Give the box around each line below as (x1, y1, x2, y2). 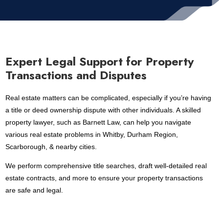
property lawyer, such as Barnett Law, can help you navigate (5, 118, 192, 126)
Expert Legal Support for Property (5, 53, 195, 70)
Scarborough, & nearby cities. (5, 143, 97, 151)
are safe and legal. (5, 186, 64, 194)
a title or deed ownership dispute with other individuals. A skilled (5, 106, 201, 114)
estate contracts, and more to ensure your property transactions (5, 174, 203, 182)
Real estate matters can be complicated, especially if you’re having (5, 94, 212, 102)
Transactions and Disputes (5, 66, 147, 84)
